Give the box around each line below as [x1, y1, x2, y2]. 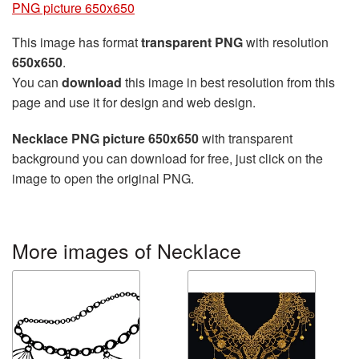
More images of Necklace [12, 236, 241, 264]
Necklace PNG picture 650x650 [12, 129, 199, 147]
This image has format [12, 33, 141, 51]
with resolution [243, 33, 329, 51]
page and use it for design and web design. [12, 93, 256, 111]
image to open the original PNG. [12, 169, 194, 188]
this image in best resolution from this [122, 73, 335, 91]
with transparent [199, 129, 292, 147]
